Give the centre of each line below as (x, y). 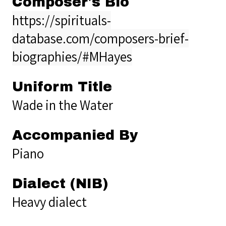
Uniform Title (62, 87)
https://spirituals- (62, 20)
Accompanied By (75, 135)
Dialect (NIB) (60, 183)
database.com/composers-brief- (100, 38)
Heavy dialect (49, 202)
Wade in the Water (63, 105)
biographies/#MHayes (72, 56)
